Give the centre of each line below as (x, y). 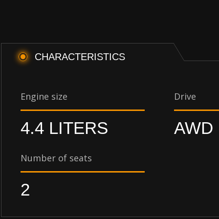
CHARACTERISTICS (80, 57)
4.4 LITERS (64, 128)
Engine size (44, 96)
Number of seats (56, 158)
